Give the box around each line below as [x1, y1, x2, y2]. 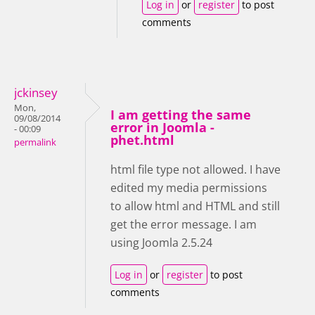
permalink [14, 136, 56, 148]
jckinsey [14, 84, 58, 101]
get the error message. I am [110, 216, 257, 232]
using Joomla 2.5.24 [110, 234, 212, 250]
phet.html [110, 131, 174, 148]
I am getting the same [110, 105, 251, 123]
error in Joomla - [110, 118, 214, 136]
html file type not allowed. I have [110, 161, 281, 177]
